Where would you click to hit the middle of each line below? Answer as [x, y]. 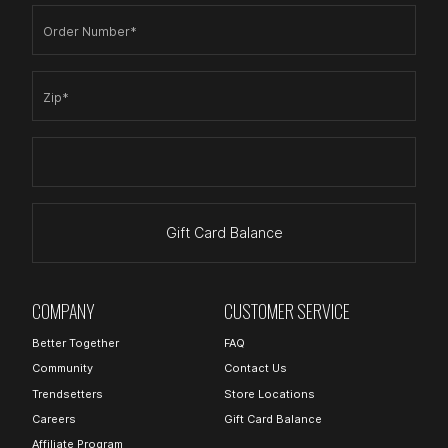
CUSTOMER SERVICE [287, 310]
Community [62, 368]
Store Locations [269, 393]
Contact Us [255, 368]
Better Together [75, 343]
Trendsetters [67, 393]
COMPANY [63, 310]
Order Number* [90, 31]
